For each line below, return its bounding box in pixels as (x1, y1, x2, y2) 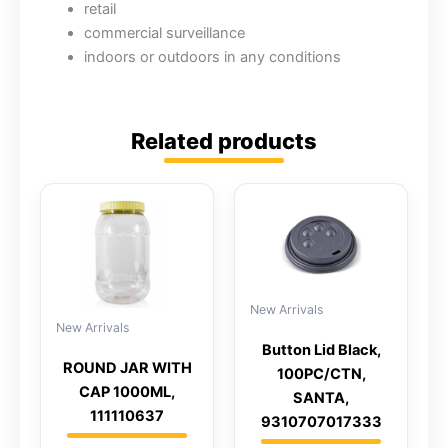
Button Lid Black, (261, 341, 381, 359)
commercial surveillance (83, 24, 245, 43)
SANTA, (293, 389, 349, 407)
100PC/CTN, (276, 365, 366, 383)
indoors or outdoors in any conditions (83, 48, 341, 67)
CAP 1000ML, (79, 383, 175, 402)
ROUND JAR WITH (62, 359, 192, 378)
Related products (131, 128, 317, 155)
